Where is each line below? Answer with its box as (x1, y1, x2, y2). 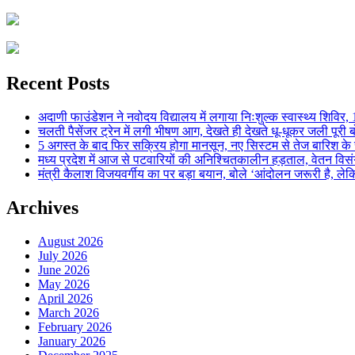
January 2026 (38, 334, 105, 348)
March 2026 (38, 305, 99, 319)
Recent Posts (6, 72, 109, 94)
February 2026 (38, 319, 112, 334)
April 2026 (38, 291, 93, 305)
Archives (6, 197, 78, 218)
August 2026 (38, 234, 103, 248)
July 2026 (38, 248, 87, 262)
